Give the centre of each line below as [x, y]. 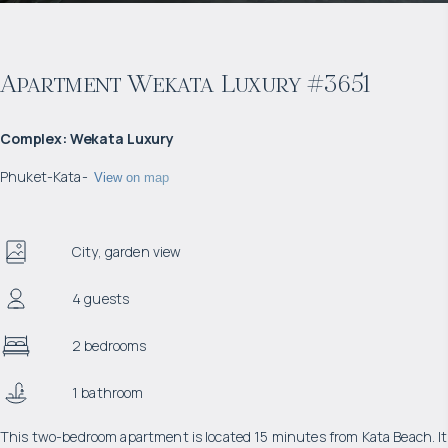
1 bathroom [108, 392]
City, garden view [127, 251]
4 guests [101, 298]
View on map [131, 177]
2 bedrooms [109, 345]
